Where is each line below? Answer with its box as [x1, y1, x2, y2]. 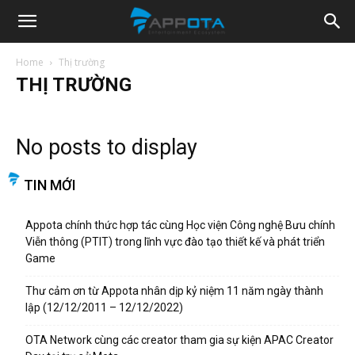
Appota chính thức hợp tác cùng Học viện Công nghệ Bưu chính [25, 219, 335, 231]
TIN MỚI [24, 177, 76, 193]
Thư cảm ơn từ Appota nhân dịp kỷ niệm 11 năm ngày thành [25, 284, 323, 297]
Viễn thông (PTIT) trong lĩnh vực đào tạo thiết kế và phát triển [25, 235, 325, 248]
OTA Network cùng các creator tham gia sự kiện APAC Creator [25, 334, 334, 346]
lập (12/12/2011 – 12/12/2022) [25, 301, 183, 314]
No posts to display [16, 135, 197, 160]
